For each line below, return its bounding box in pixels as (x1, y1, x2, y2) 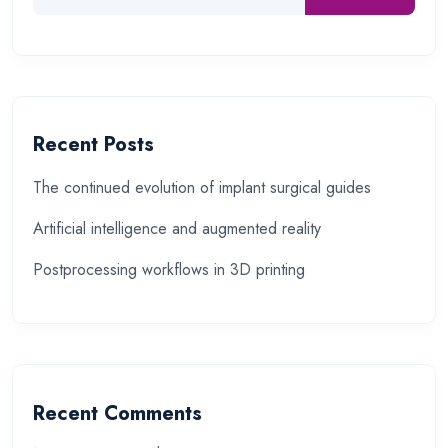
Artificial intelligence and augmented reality (33, 217, 321, 241)
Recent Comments (33, 398, 202, 428)
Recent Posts (33, 130, 154, 160)
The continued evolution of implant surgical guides (33, 176, 371, 200)
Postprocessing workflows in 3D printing (33, 258, 305, 282)
